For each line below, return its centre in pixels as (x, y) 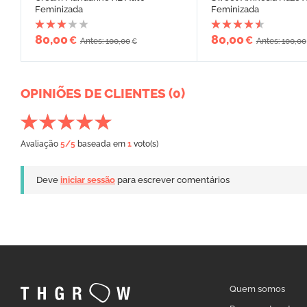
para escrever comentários (172, 180)
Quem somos (258, 289)
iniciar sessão (88, 180)
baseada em (101, 144)
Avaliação (40, 144)
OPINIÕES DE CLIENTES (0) (103, 94)
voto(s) (145, 144)
